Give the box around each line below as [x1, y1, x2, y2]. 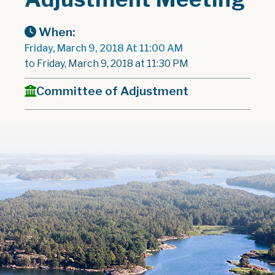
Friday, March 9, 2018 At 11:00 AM [25, 42, 183, 54]
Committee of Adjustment [36, 83, 188, 98]
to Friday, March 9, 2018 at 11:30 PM [25, 57, 188, 69]
